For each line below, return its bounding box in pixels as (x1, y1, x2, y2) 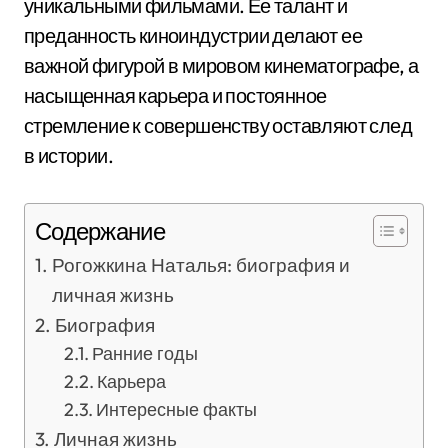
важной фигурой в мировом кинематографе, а (24, 53, 419, 78)
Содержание (35, 216, 165, 246)
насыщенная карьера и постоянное (24, 83, 327, 108)
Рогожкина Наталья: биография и (51, 253, 350, 277)
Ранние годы (92, 342, 199, 365)
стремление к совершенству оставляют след (24, 113, 412, 138)
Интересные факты (96, 398, 258, 421)
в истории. (24, 143, 114, 168)
